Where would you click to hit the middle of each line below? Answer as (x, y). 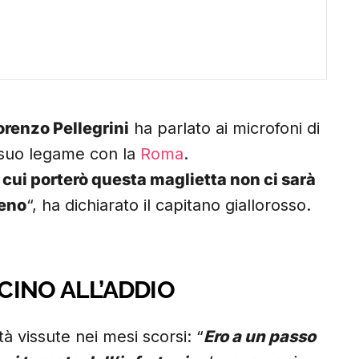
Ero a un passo (260, 337)
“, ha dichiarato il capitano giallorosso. (169, 206)
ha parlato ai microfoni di (224, 129)
